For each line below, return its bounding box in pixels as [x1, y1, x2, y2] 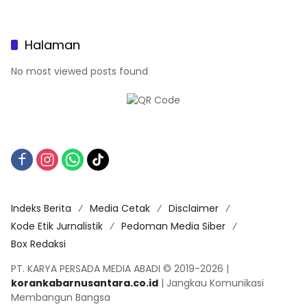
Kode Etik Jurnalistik [11, 219, 103, 233]
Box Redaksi [11, 236, 66, 251]
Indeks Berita [11, 201, 71, 215]
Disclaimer [169, 201, 219, 215]
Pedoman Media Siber [121, 219, 225, 233]
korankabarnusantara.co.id [11, 275, 158, 290]
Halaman [25, 36, 80, 54]
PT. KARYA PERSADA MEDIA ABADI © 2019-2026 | [11, 261, 229, 275]
